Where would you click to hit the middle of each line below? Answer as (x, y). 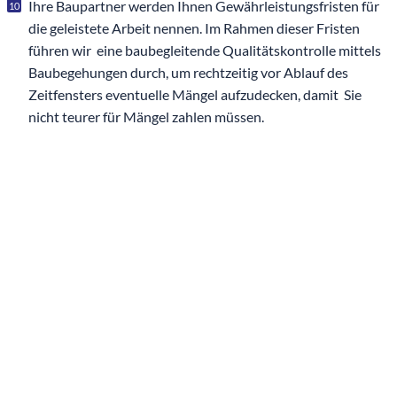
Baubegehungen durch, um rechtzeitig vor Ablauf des (188, 73)
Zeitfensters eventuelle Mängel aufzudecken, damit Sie (195, 95)
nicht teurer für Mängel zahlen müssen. (146, 117)
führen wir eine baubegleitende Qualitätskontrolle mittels (207, 51)
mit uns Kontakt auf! (155, 353)
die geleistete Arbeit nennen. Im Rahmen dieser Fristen (194, 28)
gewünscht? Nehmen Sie (184, 314)
